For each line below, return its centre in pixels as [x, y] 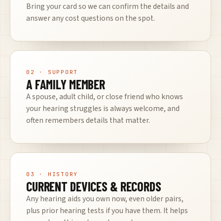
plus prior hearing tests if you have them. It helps [107, 210]
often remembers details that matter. [88, 120]
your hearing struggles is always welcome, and [103, 108]
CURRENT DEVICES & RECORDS [94, 186]
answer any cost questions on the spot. [91, 18]
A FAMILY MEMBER [66, 84]
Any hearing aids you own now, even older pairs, [105, 199]
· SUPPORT [56, 72]
